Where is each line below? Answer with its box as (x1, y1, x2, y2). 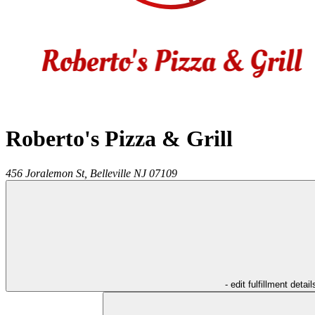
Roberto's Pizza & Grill (6, 126, 233, 152)
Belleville (90, 167, 131, 179)
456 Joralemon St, (6, 167, 87, 179)
